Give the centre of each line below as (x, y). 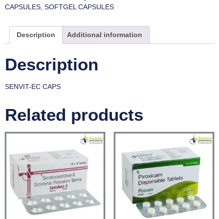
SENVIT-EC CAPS (33, 86)
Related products (74, 114)
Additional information (105, 35)
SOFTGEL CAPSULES (79, 7)
